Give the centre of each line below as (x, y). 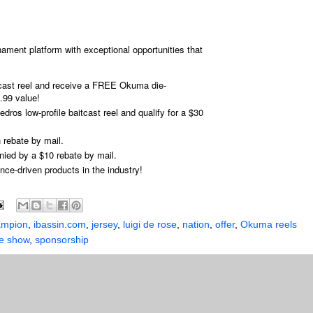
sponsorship (62, 240)
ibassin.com (60, 225)
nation (196, 225)
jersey (104, 225)
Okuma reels (269, 225)
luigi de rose (150, 225)
